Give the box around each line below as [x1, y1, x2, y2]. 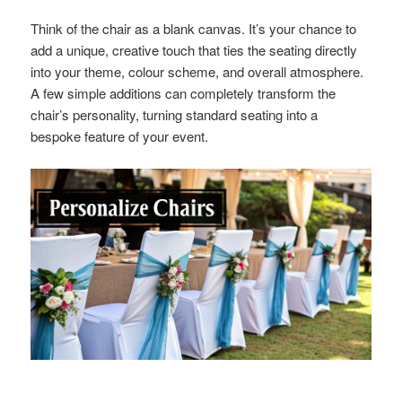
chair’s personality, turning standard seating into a [31, 104, 319, 124]
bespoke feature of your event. [31, 126, 209, 145]
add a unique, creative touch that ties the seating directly [31, 39, 358, 59]
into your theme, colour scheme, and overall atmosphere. [31, 61, 364, 81]
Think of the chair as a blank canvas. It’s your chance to [31, 18, 357, 38]
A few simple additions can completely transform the [31, 83, 336, 102]
